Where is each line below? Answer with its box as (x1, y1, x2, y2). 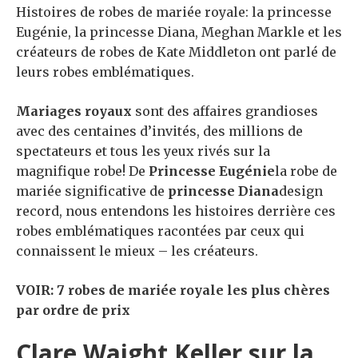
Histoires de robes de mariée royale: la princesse (16, 4, 332, 21)
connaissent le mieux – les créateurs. (16, 243, 258, 260)
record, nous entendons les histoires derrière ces (16, 203, 336, 220)
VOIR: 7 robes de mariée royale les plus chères (16, 282, 330, 299)
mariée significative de (16, 183, 168, 200)
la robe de (275, 163, 337, 180)
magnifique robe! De (16, 163, 149, 180)
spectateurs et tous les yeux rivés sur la (16, 143, 270, 160)
